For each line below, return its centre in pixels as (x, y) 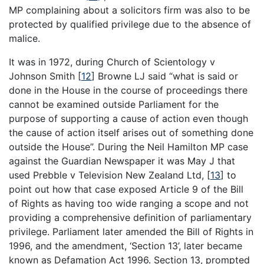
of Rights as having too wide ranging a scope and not (129, 204)
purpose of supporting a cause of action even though (128, 119)
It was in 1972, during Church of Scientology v (112, 62)
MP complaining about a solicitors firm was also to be (129, 10)
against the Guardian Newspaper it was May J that (122, 161)
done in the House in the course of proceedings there (128, 90)
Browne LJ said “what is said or (166, 76)
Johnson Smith (43, 76)
